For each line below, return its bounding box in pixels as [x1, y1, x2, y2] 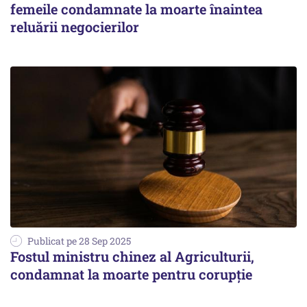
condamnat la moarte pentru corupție [10, 265, 252, 284]
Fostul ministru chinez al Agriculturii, [10, 247, 254, 266]
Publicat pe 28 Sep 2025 [27, 234, 131, 248]
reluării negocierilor [10, 18, 139, 36]
